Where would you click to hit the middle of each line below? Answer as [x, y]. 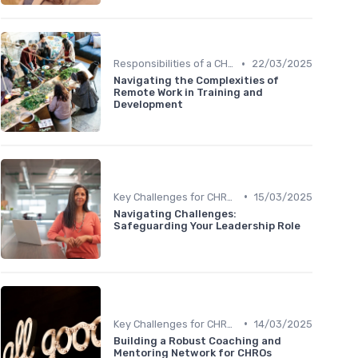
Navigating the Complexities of [196, 81]
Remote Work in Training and [188, 93]
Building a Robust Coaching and [197, 340]
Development [148, 105]
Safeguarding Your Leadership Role [207, 225]
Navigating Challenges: [175, 213]
